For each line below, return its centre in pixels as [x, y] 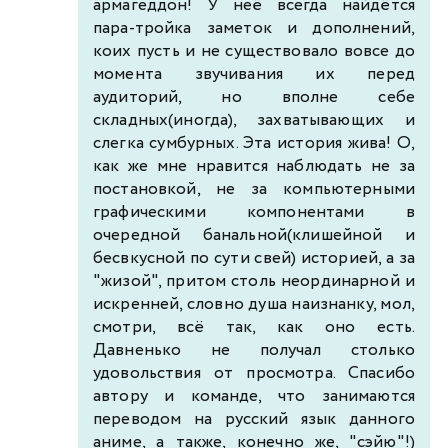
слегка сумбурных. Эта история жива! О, [254, 143]
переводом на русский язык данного [254, 419]
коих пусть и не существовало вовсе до [254, 51]
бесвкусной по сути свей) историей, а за [254, 258]
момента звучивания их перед [254, 74]
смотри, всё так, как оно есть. [254, 327]
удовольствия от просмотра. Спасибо [254, 373]
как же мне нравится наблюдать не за [254, 166]
